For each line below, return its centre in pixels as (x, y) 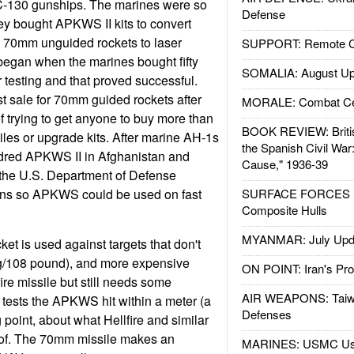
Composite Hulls (284, 210)
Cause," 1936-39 (284, 164)
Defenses (266, 314)
